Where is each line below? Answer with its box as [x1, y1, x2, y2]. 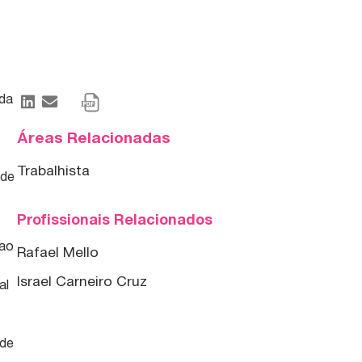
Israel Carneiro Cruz [17, 275, 148, 288]
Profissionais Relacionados [17, 213, 213, 228]
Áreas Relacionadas [17, 131, 171, 146]
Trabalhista [17, 164, 90, 178]
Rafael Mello [17, 246, 99, 259]
